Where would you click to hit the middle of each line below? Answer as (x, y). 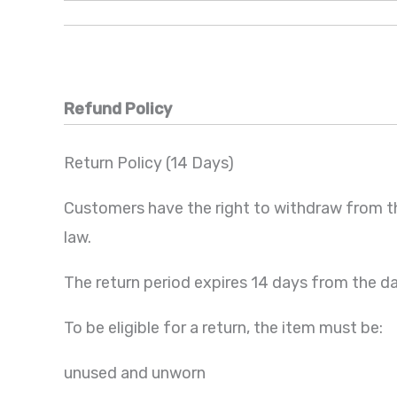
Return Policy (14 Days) (149, 163)
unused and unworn (135, 374)
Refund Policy (118, 109)
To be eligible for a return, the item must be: (223, 328)
